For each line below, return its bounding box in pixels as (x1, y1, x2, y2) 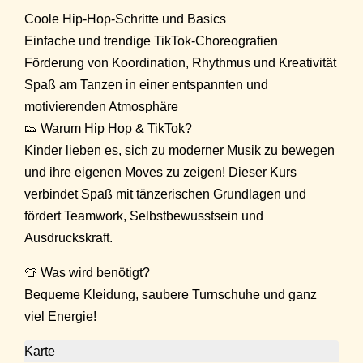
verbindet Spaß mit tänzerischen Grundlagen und (24, 187, 306, 202)
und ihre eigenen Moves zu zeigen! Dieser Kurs (24, 165, 297, 180)
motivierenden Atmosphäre (24, 100, 178, 114)
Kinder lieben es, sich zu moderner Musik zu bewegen (24, 143, 335, 158)
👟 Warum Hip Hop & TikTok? (24, 122, 192, 136)
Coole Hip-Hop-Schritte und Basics (24, 12, 226, 27)
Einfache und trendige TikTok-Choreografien (24, 34, 278, 49)
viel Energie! (24, 310, 96, 324)
